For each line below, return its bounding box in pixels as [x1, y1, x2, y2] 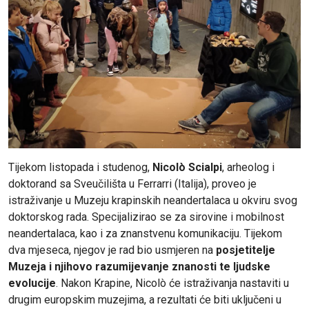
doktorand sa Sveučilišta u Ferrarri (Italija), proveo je [8, 177, 257, 191]
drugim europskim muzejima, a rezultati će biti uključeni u [8, 293, 281, 307]
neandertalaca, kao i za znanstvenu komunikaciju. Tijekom [8, 227, 282, 241]
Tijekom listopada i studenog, [8, 161, 152, 175]
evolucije [8, 277, 56, 290]
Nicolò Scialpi [152, 161, 222, 175]
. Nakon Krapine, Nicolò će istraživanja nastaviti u [56, 277, 289, 290]
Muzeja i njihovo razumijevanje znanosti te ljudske [8, 260, 270, 274]
